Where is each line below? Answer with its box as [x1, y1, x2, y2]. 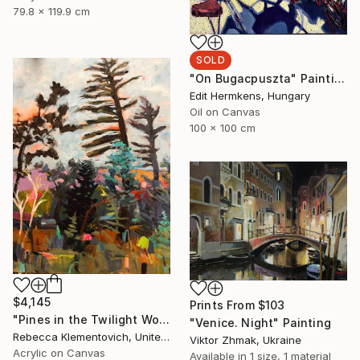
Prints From [190, 298, 258, 313]
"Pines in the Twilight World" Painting [159, 313, 170, 327]
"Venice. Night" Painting [190, 316, 331, 330]
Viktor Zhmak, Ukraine [190, 333, 301, 347]
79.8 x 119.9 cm [13, 5, 90, 18]
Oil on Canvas [190, 104, 260, 118]
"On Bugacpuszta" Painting [333, 71, 345, 85]
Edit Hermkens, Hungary [190, 88, 310, 102]
